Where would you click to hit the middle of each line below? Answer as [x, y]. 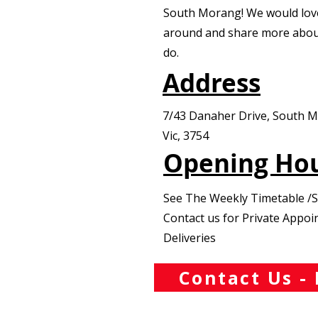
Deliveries [190, 238]
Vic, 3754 [186, 136]
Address [212, 83]
